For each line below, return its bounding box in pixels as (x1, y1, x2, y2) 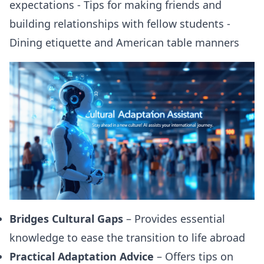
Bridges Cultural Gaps (9, 211, 123, 226)
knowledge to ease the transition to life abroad (9, 230, 245, 245)
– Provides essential (123, 211, 225, 226)
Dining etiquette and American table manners (9, 35, 239, 50)
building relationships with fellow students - (9, 16, 230, 31)
